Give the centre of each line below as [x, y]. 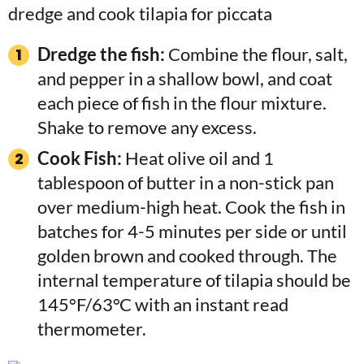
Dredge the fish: [101, 54]
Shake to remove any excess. [147, 127]
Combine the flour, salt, [256, 54]
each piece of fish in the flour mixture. [182, 102]
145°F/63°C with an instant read [163, 304]
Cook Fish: [80, 158]
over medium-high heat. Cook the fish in [191, 206]
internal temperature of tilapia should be [194, 279]
